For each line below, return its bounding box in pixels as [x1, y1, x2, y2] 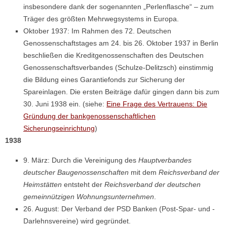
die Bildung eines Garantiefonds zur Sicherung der [23, 75, 185, 84]
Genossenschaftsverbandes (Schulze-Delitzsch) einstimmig [23, 63, 213, 71]
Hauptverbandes [138, 156, 192, 164]
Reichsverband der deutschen [104, 180, 201, 188]
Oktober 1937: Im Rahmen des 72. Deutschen [23, 26, 171, 35]
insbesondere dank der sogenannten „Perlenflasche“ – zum [23, 2, 214, 11]
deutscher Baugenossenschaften [23, 168, 129, 176]
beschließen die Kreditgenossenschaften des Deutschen [23, 51, 204, 59]
